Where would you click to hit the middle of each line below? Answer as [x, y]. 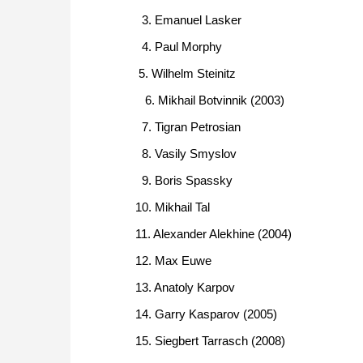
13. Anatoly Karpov [185, 288]
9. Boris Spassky [190, 181]
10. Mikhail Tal [176, 207]
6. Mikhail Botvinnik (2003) [210, 100]
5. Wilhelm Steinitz [186, 74]
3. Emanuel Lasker [190, 20]
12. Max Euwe [173, 261]
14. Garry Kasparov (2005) [206, 314]
